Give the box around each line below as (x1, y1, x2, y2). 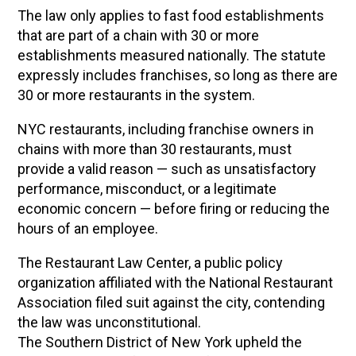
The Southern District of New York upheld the (17, 334, 303, 350)
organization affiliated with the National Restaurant (17, 274, 334, 291)
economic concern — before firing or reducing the (17, 200, 331, 217)
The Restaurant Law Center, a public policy (17, 254, 284, 271)
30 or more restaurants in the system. (17, 87, 259, 103)
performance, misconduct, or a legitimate (17, 180, 277, 197)
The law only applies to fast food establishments (17, 7, 325, 24)
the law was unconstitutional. (17, 314, 205, 331)
